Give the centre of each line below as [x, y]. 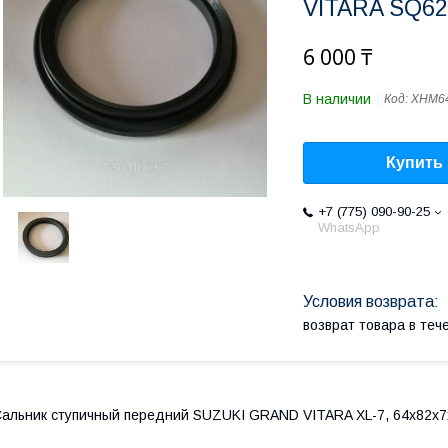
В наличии [337, 99]
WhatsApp [349, 228]
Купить [414, 163]
